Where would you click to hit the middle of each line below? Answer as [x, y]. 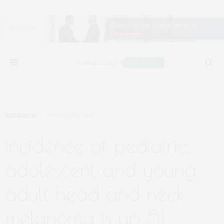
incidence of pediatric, [97, 146]
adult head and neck [95, 194]
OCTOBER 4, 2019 [70, 116]
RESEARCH [21, 116]
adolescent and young [100, 170]
